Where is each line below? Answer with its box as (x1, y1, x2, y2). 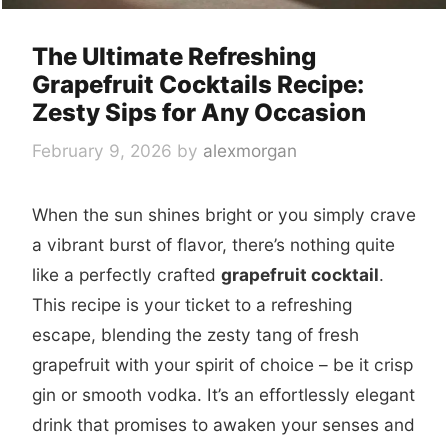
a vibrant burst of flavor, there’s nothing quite (32, 233, 395, 255)
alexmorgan (203, 139, 297, 161)
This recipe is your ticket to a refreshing (32, 293, 352, 315)
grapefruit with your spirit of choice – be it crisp (32, 353, 413, 375)
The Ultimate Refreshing (32, 41, 316, 71)
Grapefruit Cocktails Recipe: (32, 69, 364, 99)
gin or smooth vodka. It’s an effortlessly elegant (32, 383, 415, 405)
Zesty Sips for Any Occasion (32, 97, 366, 127)
